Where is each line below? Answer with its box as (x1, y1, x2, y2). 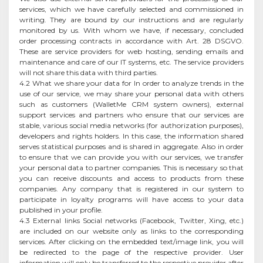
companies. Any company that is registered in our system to (19, 184, 244, 193)
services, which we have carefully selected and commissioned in (19, 4, 244, 14)
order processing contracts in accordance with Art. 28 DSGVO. (19, 36, 244, 45)
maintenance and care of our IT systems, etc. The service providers (19, 57, 244, 66)
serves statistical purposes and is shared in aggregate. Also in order (19, 141, 244, 151)
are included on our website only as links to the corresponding (19, 226, 244, 235)
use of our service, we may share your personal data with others (19, 89, 244, 98)
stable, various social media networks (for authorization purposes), (19, 120, 244, 130)
